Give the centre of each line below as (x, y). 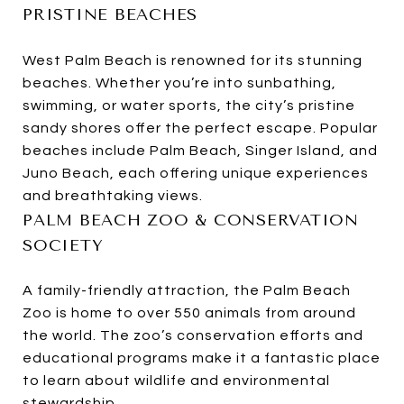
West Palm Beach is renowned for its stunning (193, 60)
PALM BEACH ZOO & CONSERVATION (191, 220)
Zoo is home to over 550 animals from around (189, 313)
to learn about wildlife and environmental (176, 381)
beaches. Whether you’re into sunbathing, (179, 83)
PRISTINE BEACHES (110, 14)
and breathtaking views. (113, 195)
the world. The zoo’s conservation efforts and (193, 336)
